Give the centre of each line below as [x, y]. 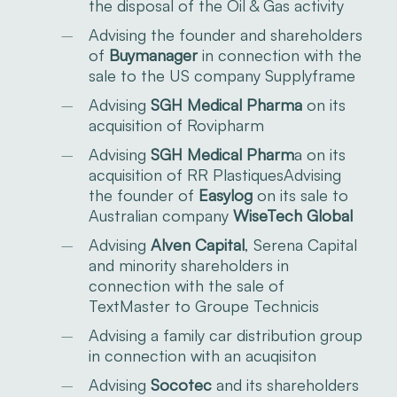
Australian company [160, 215]
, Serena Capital [300, 244]
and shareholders [299, 34]
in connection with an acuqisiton [202, 355]
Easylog [225, 195]
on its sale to [300, 195]
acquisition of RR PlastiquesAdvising [214, 174]
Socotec [181, 384]
